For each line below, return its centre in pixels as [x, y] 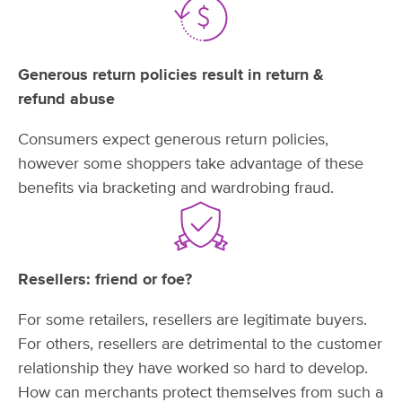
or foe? [167, 280]
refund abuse [66, 99]
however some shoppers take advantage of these [191, 164]
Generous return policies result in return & [171, 75]
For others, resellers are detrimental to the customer [200, 344]
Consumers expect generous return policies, [173, 140]
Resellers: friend [80, 280]
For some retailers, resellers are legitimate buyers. [192, 320]
